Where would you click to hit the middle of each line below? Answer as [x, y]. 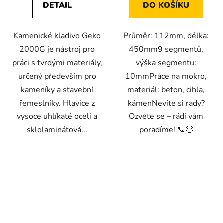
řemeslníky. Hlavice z [57, 103]
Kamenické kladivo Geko [57, 36]
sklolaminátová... [57, 130]
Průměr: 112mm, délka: [166, 36]
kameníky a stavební [57, 89]
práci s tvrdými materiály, [57, 62]
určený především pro [57, 76]
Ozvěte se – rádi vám [166, 116]
